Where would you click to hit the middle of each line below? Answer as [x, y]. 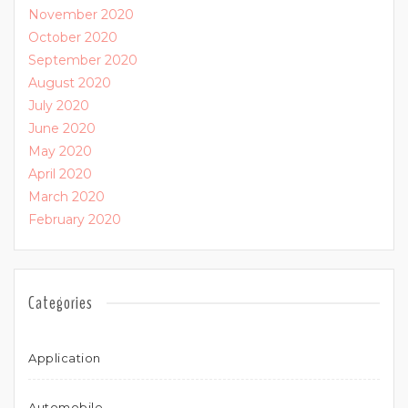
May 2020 [60, 151]
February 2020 [75, 219]
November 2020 [81, 15]
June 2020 [62, 128]
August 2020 [70, 83]
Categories [61, 303]
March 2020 [66, 197]
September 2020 [83, 60]
